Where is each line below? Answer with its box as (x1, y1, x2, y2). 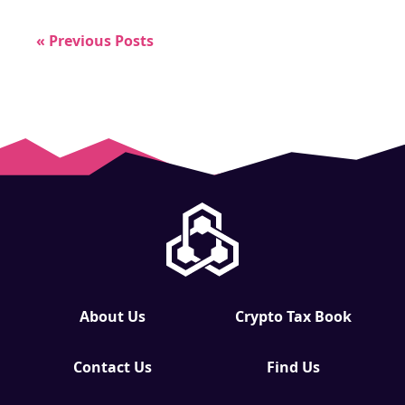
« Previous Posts (36, 30, 154, 51)
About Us (79, 306, 146, 326)
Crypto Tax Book (234, 306, 352, 326)
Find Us (266, 356, 320, 377)
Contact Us (72, 356, 152, 377)
